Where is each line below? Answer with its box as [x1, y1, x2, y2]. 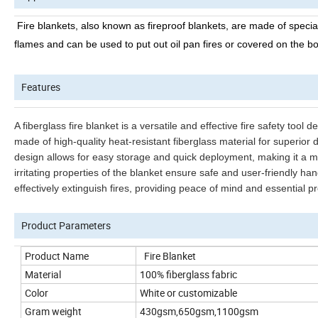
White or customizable [140, 286, 237, 300]
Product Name [25, 249, 89, 263]
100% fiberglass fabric [140, 268, 237, 282]
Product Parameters [21, 219, 111, 233]
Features [21, 80, 60, 94]
